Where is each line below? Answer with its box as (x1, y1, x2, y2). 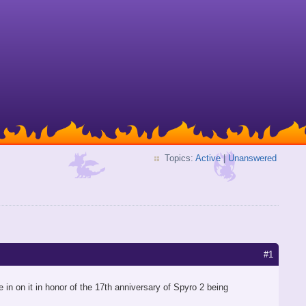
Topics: (165, 153, 195, 163)
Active (195, 153, 221, 163)
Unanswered (228, 153, 277, 163)
